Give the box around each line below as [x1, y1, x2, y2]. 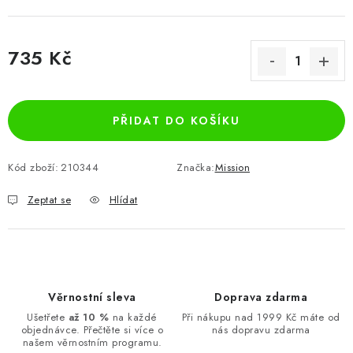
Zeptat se [27, 192, 71, 207]
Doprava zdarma [214, 289, 307, 305]
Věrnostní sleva [48, 289, 136, 305]
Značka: [176, 160, 215, 175]
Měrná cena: [7, 69, 69, 84]
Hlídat [109, 192, 138, 207]
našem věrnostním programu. [22, 335, 162, 350]
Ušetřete [27, 310, 69, 325]
